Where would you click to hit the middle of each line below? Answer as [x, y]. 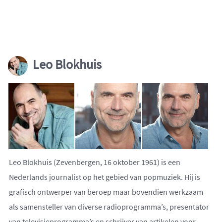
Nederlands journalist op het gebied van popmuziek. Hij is [105, 177]
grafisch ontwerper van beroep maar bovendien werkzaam [106, 192]
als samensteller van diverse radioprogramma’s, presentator [109, 207]
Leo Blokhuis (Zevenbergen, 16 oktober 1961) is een [95, 162]
